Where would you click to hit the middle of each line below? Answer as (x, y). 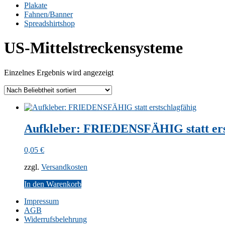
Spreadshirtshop (49, 23)
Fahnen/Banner (48, 14)
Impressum (41, 201)
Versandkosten (64, 167)
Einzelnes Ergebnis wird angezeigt (59, 72)
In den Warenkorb (53, 184)
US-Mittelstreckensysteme (93, 48)
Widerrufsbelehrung (55, 219)
